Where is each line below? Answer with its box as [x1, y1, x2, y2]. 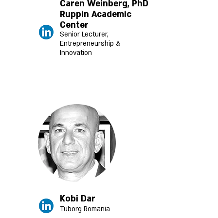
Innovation [60, 48, 92, 57]
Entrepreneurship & [60, 39, 120, 48]
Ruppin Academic [60, 9, 131, 20]
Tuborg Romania [60, 204, 110, 214]
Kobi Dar [60, 193, 98, 204]
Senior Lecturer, [60, 30, 109, 39]
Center [60, 19, 89, 31]
